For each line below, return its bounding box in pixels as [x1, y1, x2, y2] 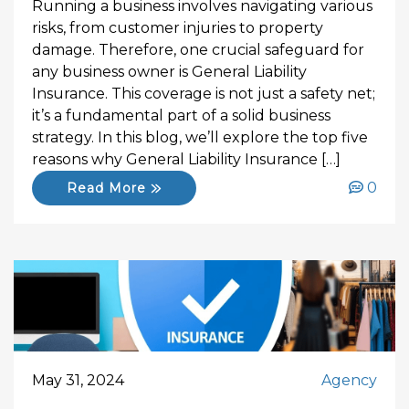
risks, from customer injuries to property [32, 19, 323, 37]
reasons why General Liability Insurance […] [32, 151, 341, 168]
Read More [67, 180, 152, 196]
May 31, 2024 [32, 372, 124, 389]
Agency [321, 372, 377, 389]
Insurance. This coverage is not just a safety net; [32, 85, 375, 102]
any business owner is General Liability [32, 63, 307, 80]
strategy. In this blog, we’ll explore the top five [32, 129, 368, 146]
